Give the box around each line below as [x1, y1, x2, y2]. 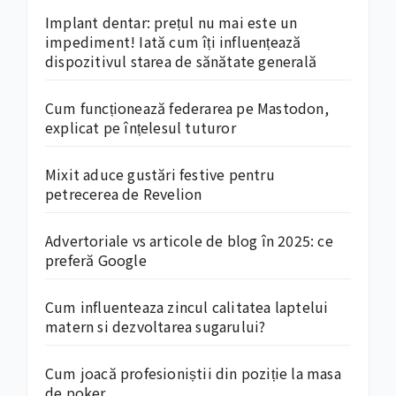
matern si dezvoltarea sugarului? [45, 315, 266, 337]
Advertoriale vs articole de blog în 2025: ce [45, 229, 333, 251]
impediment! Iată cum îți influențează [45, 30, 301, 52]
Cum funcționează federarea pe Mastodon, [45, 96, 329, 118]
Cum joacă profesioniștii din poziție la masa [45, 362, 341, 384]
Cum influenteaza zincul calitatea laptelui [45, 295, 329, 317]
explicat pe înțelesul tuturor [45, 116, 236, 138]
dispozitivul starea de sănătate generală [45, 49, 316, 72]
